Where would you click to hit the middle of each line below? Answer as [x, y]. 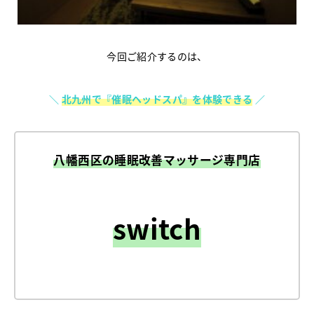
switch [157, 227]
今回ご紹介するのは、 [157, 56]
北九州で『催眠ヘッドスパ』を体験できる [157, 99]
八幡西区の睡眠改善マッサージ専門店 [157, 159]
